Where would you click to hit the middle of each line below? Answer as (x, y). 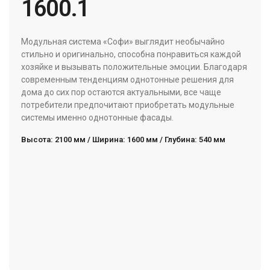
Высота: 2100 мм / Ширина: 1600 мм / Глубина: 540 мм (123, 140)
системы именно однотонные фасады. (97, 118)
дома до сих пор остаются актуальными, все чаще (121, 93)
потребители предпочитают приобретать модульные (128, 105)
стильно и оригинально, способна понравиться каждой (131, 55)
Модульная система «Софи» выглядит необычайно (123, 42)
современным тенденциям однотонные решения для (127, 80)
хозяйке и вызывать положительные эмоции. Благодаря (134, 67)
